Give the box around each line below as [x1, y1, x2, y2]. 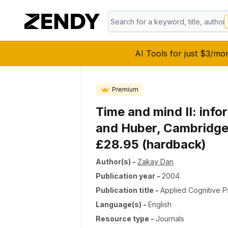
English [148, 200, 172, 209]
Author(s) [96, 157, 131, 166]
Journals [156, 214, 184, 223]
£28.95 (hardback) [96, 137, 206, 152]
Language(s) [96, 200, 141, 209]
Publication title [96, 186, 154, 194]
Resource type [96, 214, 149, 223]
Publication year [96, 172, 155, 180]
